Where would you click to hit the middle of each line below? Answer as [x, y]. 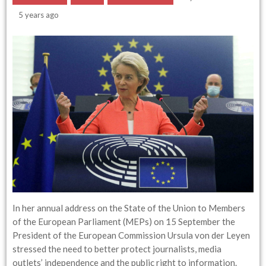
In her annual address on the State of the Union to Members [129, 208]
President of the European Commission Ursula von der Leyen [132, 235]
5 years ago [39, 15]
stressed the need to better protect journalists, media [117, 248]
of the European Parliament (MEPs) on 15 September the [124, 221]
